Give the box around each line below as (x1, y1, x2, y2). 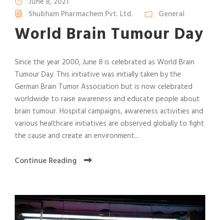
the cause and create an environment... (15, 130, 139, 142)
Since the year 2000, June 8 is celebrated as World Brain (15, 56, 194, 69)
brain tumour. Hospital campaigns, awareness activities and (15, 106, 203, 118)
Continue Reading (15, 155, 77, 168)
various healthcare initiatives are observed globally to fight (15, 118, 204, 130)
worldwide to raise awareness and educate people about (15, 93, 200, 106)
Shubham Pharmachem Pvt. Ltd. (28, 8, 133, 21)
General (159, 8, 185, 21)
